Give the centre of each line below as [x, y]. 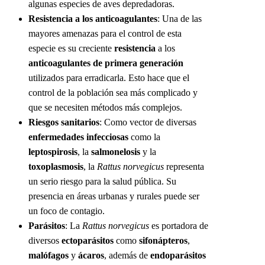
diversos [45, 241]
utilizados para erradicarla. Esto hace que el [109, 78]
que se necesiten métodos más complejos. [105, 108]
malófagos [49, 256]
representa [184, 167]
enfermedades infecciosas [78, 137]
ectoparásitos [88, 241]
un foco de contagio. [67, 211]
